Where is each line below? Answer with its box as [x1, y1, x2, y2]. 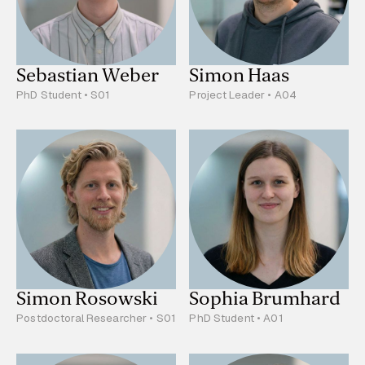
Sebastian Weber [16, 64, 160, 87]
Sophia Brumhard [189, 288, 341, 311]
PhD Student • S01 [16, 87, 110, 103]
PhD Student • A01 [189, 310, 283, 326]
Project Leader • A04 [189, 87, 297, 103]
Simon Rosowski [16, 288, 159, 311]
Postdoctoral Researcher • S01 [16, 310, 176, 326]
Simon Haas [189, 64, 290, 87]
